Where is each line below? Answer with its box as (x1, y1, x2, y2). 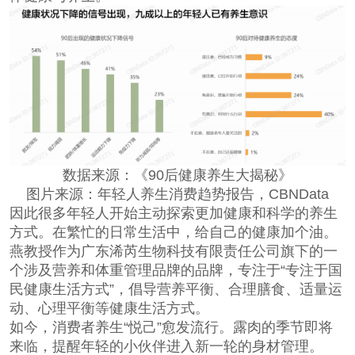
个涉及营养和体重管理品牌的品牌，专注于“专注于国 (9, 262, 342, 279)
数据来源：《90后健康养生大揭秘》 (63, 167, 292, 184)
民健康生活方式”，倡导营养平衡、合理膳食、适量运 (9, 281, 342, 298)
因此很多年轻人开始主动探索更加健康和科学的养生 (9, 205, 338, 222)
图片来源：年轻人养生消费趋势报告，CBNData (26, 186, 329, 203)
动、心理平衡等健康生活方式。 (9, 300, 209, 317)
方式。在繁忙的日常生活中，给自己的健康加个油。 (9, 224, 338, 241)
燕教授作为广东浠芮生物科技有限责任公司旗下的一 (9, 243, 338, 260)
